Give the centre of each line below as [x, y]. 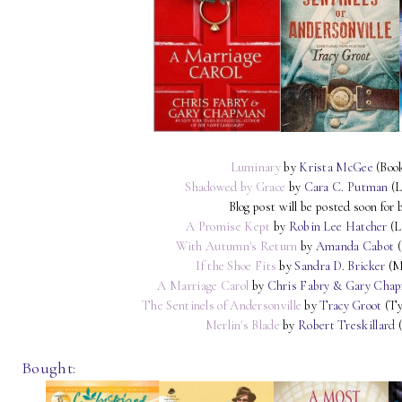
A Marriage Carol [203, 285]
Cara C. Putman [348, 187]
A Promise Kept [228, 226]
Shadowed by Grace [236, 187]
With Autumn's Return [236, 246]
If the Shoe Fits [236, 266]
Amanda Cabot [355, 246]
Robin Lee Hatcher [338, 226]
